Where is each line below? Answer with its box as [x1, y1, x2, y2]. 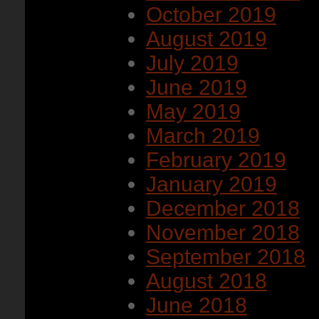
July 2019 [146, 51, 239, 75]
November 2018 [146, 221, 300, 244]
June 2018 [146, 293, 247, 317]
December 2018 [146, 197, 300, 220]
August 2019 [146, 27, 267, 51]
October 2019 [146, 3, 276, 26]
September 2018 [146, 245, 305, 268]
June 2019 [146, 75, 247, 99]
